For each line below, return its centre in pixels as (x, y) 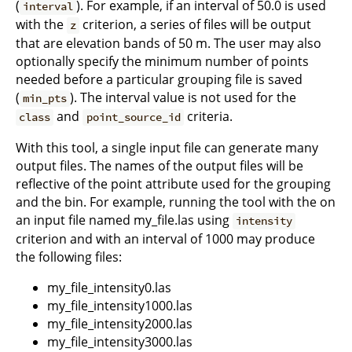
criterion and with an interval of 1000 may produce (165, 239)
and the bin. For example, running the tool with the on (176, 202)
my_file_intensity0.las (109, 288)
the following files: (69, 257)
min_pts (45, 99)
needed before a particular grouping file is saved (159, 80)
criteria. (208, 117)
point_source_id (133, 117)
